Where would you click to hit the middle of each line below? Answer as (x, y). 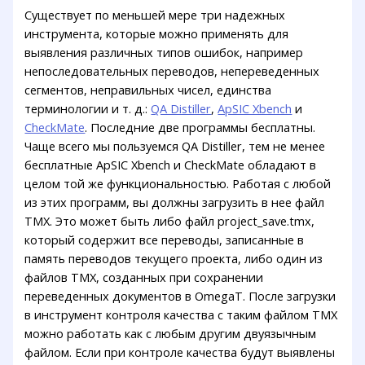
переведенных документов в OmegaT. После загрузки (180, 295)
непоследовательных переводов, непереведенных (172, 70)
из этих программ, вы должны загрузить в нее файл (175, 202)
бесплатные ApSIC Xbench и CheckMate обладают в (171, 164)
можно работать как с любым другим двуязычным (171, 333)
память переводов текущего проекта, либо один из (174, 258)
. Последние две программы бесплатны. (200, 127)
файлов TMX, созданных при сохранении (144, 277)
